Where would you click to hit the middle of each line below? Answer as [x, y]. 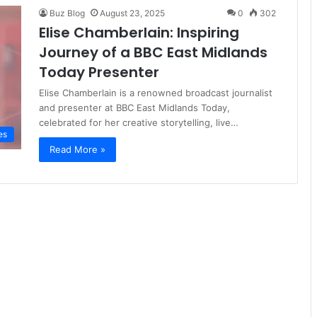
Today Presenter [99, 72]
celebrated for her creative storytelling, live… [139, 122]
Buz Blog [67, 13]
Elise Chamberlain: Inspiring [139, 33]
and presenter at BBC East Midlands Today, [134, 108]
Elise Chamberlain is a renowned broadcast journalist [156, 93]
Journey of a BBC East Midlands [153, 52]
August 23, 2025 [132, 13]
